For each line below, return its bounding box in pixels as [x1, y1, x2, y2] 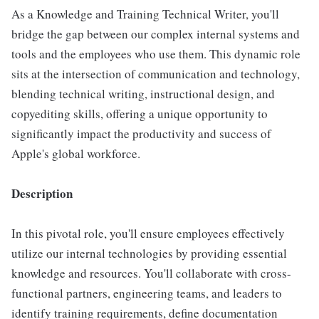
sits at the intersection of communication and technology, [11, 66, 300, 82]
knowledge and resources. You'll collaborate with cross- [11, 265, 291, 281]
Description [11, 184, 73, 202]
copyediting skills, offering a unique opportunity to [11, 105, 268, 122]
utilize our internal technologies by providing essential [11, 245, 287, 261]
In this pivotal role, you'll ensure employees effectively [11, 225, 285, 241]
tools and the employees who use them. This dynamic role [11, 46, 300, 62]
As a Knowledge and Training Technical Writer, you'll [11, 6, 279, 22]
